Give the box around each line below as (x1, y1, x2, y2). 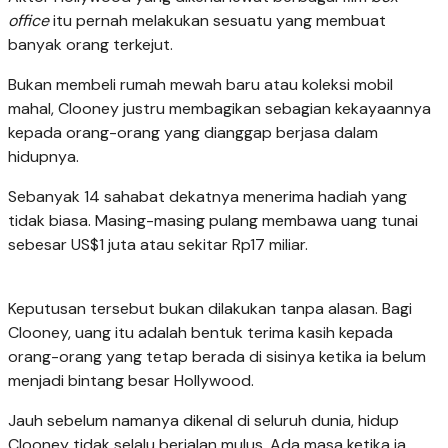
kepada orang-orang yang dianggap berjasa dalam (8, 122, 378, 144)
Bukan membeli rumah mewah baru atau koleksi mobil (8, 74, 393, 96)
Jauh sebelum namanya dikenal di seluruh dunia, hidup (8, 410, 399, 432)
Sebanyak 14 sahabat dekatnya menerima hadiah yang (8, 186, 407, 208)
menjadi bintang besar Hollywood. (8, 370, 254, 392)
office (8, 10, 49, 32)
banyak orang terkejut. (8, 34, 173, 56)
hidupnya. (8, 146, 79, 168)
